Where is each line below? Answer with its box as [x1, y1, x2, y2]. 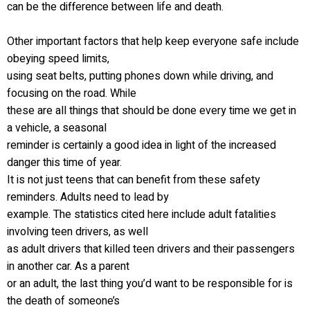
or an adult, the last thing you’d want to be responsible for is [7, 275, 293, 292]
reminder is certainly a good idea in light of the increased [7, 137, 276, 154]
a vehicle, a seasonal [7, 120, 107, 136]
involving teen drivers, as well [7, 224, 148, 240]
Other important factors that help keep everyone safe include [7, 33, 299, 50]
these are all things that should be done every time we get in [7, 102, 296, 119]
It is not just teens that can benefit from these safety [7, 172, 260, 188]
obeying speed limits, [7, 51, 109, 67]
